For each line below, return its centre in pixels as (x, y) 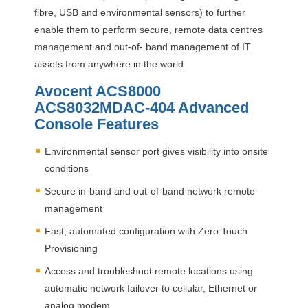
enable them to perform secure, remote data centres (148, 29)
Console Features (97, 124)
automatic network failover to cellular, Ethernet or (151, 288)
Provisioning (71, 248)
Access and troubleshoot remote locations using (149, 271)
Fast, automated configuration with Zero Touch (146, 231)
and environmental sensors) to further (162, 12)
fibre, (47, 12)
